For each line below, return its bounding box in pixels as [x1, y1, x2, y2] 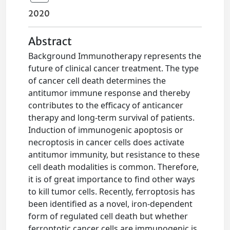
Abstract [28, 35, 72, 49]
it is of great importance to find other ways [28, 174, 196, 185]
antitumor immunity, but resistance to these [28, 149, 200, 161]
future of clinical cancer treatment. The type [28, 63, 199, 74]
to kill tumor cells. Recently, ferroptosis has [28, 186, 196, 198]
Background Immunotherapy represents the [28, 50, 202, 62]
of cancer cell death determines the [28, 75, 166, 87]
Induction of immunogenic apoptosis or [28, 124, 184, 136]
